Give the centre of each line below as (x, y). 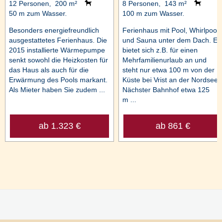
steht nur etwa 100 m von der (168, 70)
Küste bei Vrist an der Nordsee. (171, 80)
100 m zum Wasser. (153, 14)
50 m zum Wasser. (38, 14)
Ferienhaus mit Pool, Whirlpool (170, 30)
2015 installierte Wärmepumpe (57, 50)
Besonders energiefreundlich (54, 30)
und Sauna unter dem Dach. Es (171, 40)
